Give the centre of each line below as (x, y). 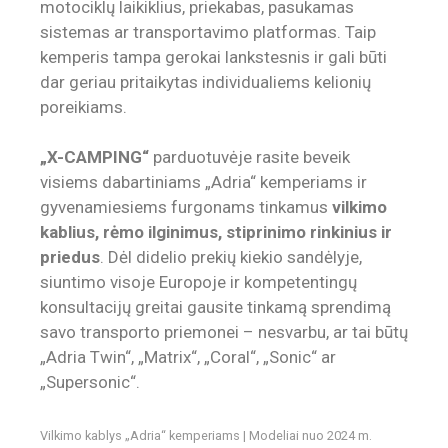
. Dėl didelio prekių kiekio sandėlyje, (231, 257)
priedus (70, 257)
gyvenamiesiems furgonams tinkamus (186, 207)
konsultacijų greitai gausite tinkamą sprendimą (215, 307)
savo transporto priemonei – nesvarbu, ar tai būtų (224, 332)
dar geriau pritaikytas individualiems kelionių (205, 81)
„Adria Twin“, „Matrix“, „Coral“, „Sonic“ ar (188, 357)
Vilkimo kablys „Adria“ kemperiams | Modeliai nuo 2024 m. (206, 435)
